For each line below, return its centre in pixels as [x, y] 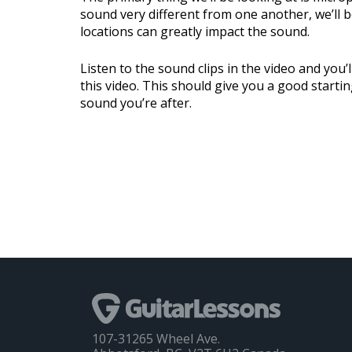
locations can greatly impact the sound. [195, 31]
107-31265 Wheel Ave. [156, 338]
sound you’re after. [136, 103]
